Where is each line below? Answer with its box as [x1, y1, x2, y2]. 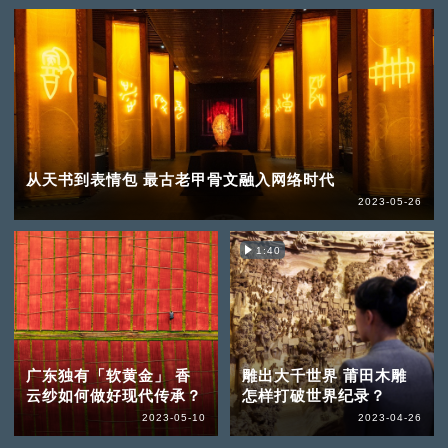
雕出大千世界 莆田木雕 [241, 367, 407, 385]
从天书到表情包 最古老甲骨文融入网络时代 [25, 170, 335, 188]
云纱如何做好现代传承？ [25, 387, 202, 405]
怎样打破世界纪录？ [241, 387, 386, 405]
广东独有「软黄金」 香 [25, 367, 191, 385]
